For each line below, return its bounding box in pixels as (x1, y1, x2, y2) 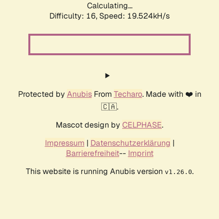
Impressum (44, 138, 85, 149)
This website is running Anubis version (25, 166, 165, 177)
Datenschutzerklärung (90, 138, 171, 149)
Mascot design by (56, 120, 122, 131)
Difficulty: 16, (49, 11, 99, 22)
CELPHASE (122, 120, 162, 131)
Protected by (18, 89, 67, 100)
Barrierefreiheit (66, 148, 119, 159)
